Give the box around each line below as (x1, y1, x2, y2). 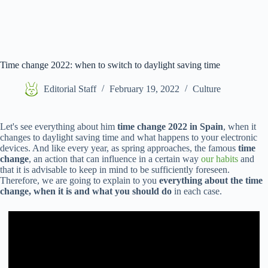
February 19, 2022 (109, 84, 179, 95)
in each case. (172, 186, 222, 196)
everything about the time (159, 175, 263, 185)
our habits (201, 154, 238, 164)
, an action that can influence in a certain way (29, 154, 201, 164)
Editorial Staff (44, 84, 96, 95)
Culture (193, 84, 221, 95)
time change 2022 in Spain (117, 121, 223, 132)
